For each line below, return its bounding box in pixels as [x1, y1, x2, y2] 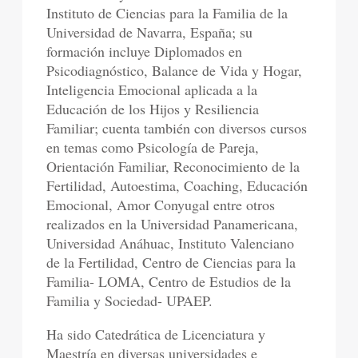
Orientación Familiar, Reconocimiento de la [46, 156, 300, 176]
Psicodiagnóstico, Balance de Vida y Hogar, [46, 60, 303, 80]
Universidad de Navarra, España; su [46, 22, 253, 42]
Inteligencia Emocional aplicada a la [46, 79, 258, 99]
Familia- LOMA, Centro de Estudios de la [46, 271, 292, 291]
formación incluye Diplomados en [46, 41, 243, 61]
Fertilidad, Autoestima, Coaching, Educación [46, 175, 308, 195]
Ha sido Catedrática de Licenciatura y [46, 324, 266, 344]
